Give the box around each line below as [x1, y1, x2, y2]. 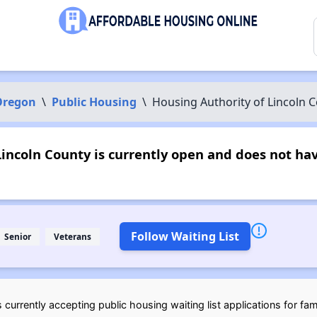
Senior [4, 230, 31, 242]
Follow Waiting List [130, 229, 239, 244]
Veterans [53, 230, 91, 242]
